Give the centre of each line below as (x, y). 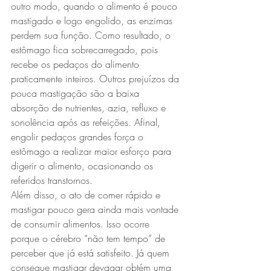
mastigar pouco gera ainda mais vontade (96, 209)
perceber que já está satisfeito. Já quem (92, 253)
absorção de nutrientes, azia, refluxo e (90, 108)
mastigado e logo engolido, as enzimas (93, 21)
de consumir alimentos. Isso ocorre (82, 224)
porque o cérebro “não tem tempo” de (90, 238)
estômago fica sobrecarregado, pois (86, 50)
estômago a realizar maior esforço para (93, 151)
